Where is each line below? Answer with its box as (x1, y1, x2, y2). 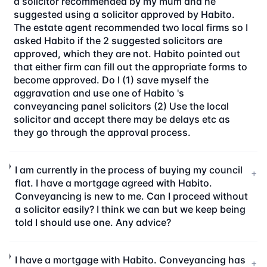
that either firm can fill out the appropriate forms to (14, 61, 248, 73)
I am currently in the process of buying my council (14, 164, 243, 176)
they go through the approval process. (14, 126, 191, 138)
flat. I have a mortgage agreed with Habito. (14, 177, 212, 189)
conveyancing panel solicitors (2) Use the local (14, 100, 229, 112)
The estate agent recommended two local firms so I (14, 21, 249, 33)
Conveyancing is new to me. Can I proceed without (14, 190, 248, 202)
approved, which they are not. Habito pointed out (14, 48, 241, 60)
